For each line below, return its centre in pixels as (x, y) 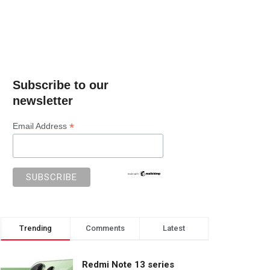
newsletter (43, 101)
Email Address (41, 126)
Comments (105, 228)
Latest (174, 228)
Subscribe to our (61, 85)
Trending (36, 228)
